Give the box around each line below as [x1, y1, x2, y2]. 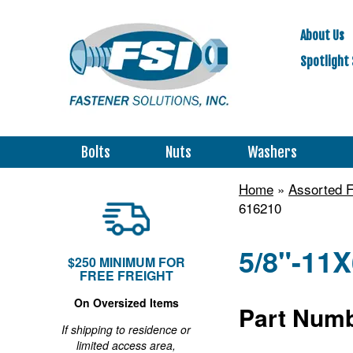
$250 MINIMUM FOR [67, 253, 185, 271]
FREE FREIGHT [79, 266, 173, 284]
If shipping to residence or [61, 321, 191, 337]
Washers [247, 143, 297, 161]
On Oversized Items [73, 295, 179, 310]
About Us [300, 28, 344, 43]
